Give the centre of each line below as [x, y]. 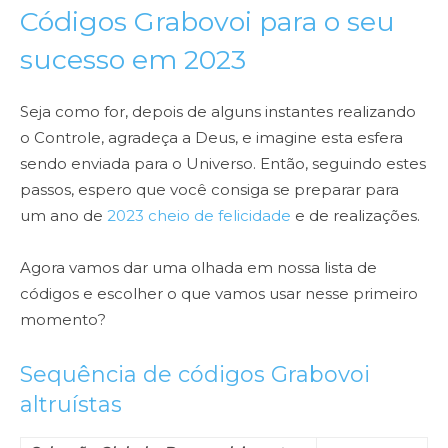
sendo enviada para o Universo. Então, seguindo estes [223, 164]
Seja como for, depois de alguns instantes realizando [218, 112]
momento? [63, 320]
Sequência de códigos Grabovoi [195, 375]
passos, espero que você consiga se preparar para [209, 190]
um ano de [63, 216]
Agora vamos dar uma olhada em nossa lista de [198, 268]
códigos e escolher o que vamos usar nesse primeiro [219, 294]
